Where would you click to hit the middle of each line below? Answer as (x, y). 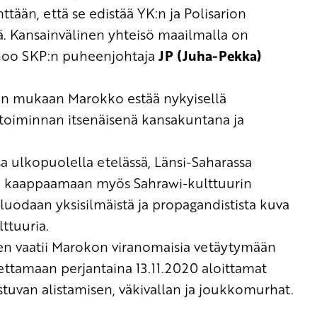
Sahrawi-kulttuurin (193, 183)
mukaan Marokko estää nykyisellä (120, 98)
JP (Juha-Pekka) (210, 55)
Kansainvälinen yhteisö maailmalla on (129, 34)
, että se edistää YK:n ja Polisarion (142, 13)
